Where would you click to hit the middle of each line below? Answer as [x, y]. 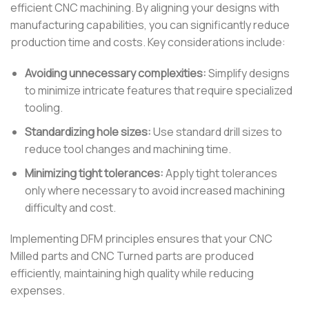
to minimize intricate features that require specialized [158, 91]
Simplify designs [248, 73]
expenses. [38, 291]
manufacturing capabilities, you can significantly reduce [150, 24]
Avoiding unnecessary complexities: [115, 73]
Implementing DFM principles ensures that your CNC [141, 239]
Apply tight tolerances [220, 173]
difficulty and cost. [70, 207]
